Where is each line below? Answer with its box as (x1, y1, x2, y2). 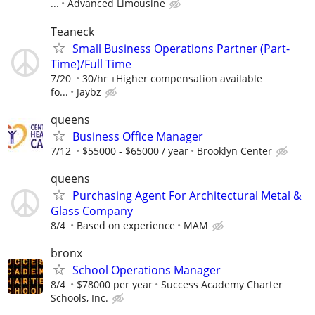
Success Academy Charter (161, 278, 283, 292)
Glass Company (51, 203, 133, 219)
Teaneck (51, 23, 94, 39)
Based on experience (77, 219, 175, 232)
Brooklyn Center (197, 143, 272, 157)
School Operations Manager (72, 262, 221, 278)
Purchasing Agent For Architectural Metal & (72, 188, 302, 203)
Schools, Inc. (51, 291, 108, 305)
